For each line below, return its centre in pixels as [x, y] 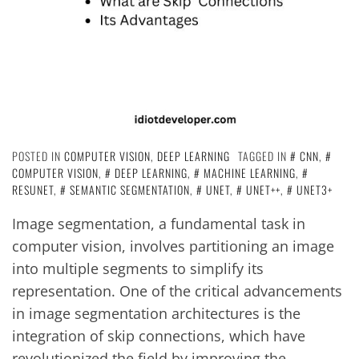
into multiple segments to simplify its [138, 268]
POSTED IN [38, 156]
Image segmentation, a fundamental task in [159, 224]
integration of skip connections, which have [159, 336]
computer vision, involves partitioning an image [173, 246]
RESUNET [33, 190]
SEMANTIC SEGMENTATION [130, 190]
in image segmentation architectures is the [156, 313]
